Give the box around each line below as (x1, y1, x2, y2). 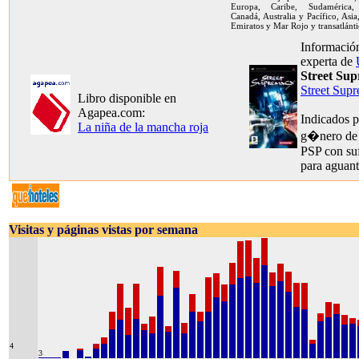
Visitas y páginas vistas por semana (9, 223, 198, 236)
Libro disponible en (78, 91, 176, 105)
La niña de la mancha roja (78, 120, 208, 134)
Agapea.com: (78, 106, 145, 119)
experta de (301, 54, 356, 68)
